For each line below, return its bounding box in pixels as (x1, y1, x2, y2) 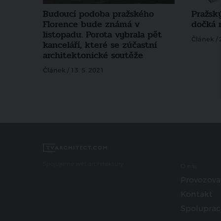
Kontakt (180, 189, 213, 200)
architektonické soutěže (43, 48, 143, 63)
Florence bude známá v (43, 17, 140, 32)
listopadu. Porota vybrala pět (43, 28, 162, 42)
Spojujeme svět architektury (43, 159, 123, 168)
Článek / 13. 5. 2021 (43, 66, 104, 75)
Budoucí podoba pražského (43, 7, 154, 21)
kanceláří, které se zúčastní (43, 38, 157, 52)
